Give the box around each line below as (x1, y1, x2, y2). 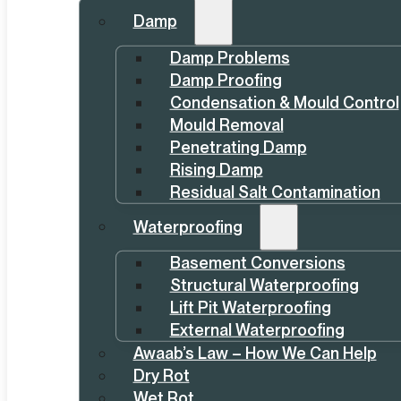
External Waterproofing (169, 320, 345, 339)
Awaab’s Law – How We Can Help (132, 343, 377, 363)
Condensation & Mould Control (169, 92, 399, 112)
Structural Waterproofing (169, 275, 359, 294)
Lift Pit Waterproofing (169, 297, 331, 317)
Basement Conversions (169, 252, 346, 272)
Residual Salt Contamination (169, 182, 380, 201)
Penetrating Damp (169, 137, 307, 157)
